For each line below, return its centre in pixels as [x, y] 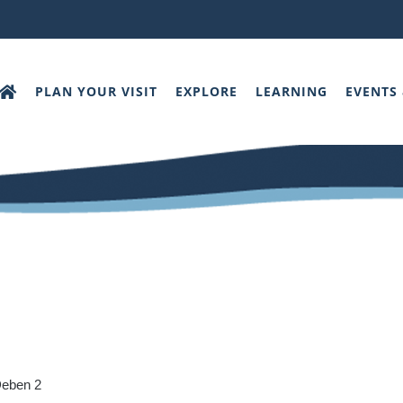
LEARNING [291, 91]
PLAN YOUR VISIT [96, 91]
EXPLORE [206, 91]
